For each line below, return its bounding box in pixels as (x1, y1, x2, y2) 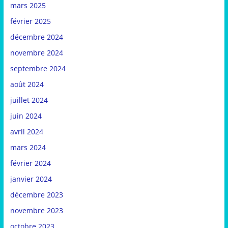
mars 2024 (10, 142, 46, 152)
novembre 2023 (10, 205, 63, 215)
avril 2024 (10, 126, 43, 136)
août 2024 (10, 79, 44, 89)
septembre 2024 (10, 63, 66, 73)
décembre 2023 (10, 189, 63, 199)
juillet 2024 (10, 95, 48, 105)
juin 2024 (10, 110, 42, 121)
